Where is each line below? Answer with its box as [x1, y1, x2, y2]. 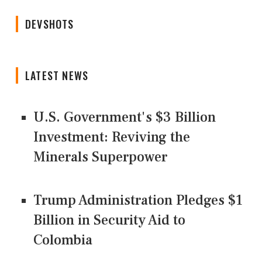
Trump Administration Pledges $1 [33, 191, 243, 210]
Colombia [33, 231, 92, 250]
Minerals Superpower [33, 148, 167, 167]
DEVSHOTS [25, 16, 74, 32]
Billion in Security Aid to [33, 211, 185, 230]
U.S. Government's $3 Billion [33, 108, 216, 127]
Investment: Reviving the [33, 128, 190, 147]
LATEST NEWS [25, 68, 89, 84]
